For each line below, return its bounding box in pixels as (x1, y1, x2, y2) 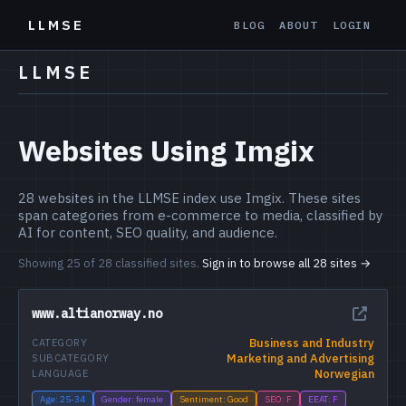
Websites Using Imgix (18, 131, 314, 170)
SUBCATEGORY (32, 352, 110, 365)
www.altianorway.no (32, 304, 162, 322)
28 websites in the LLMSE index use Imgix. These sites (18, 188, 361, 207)
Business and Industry (249, 334, 374, 351)
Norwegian (314, 365, 374, 382)
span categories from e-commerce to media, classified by (18, 206, 382, 224)
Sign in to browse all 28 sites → (202, 255, 371, 271)
